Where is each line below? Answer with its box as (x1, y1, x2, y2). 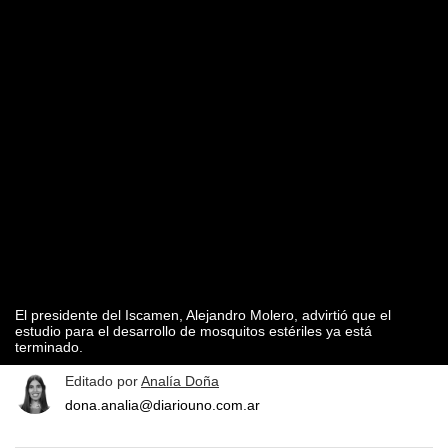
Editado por (65, 373, 141, 390)
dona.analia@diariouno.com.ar (65, 397, 260, 414)
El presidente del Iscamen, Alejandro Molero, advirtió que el (15, 307, 391, 324)
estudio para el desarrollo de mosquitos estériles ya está (15, 323, 372, 340)
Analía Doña (141, 373, 219, 390)
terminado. (15, 339, 83, 356)
